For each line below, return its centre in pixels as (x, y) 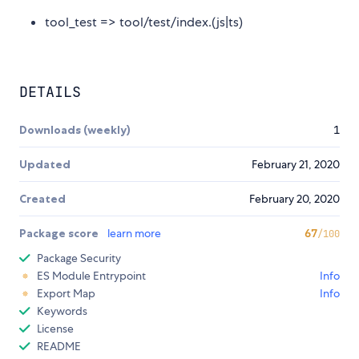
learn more (134, 234)
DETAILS (50, 92)
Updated (45, 165)
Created (42, 199)
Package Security (79, 258)
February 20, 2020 (294, 199)
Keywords (62, 311)
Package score (60, 234)
